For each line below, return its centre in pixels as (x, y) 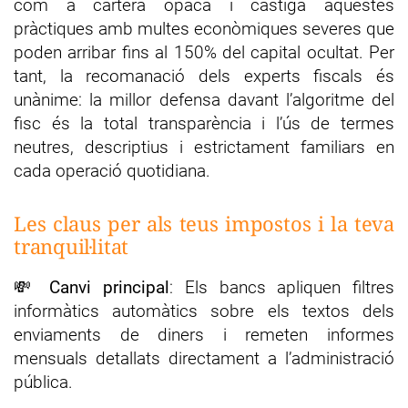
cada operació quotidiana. (112, 170)
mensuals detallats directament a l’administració (204, 358)
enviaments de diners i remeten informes (204, 334)
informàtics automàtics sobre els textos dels (204, 311)
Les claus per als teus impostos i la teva (204, 223)
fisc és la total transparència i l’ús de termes (204, 123)
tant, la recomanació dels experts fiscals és (204, 76)
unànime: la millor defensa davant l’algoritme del (204, 99)
